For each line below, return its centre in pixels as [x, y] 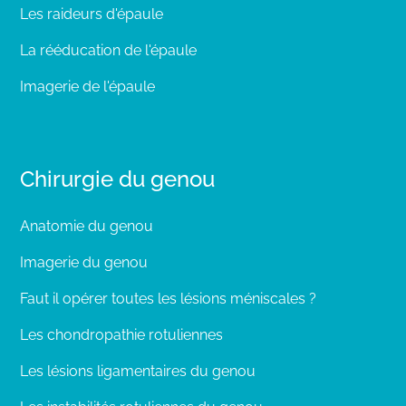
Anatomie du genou [87, 226]
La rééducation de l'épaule [108, 50]
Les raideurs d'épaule [92, 14]
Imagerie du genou [84, 262]
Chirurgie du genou [117, 179]
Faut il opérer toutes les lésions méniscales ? [168, 299]
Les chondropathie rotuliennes [121, 335]
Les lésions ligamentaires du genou [138, 371]
